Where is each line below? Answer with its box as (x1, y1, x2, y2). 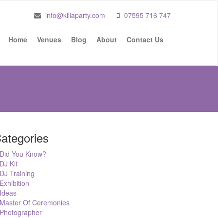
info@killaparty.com (45, 10, 105, 20)
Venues (37, 35, 61, 44)
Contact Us (127, 35, 163, 44)
